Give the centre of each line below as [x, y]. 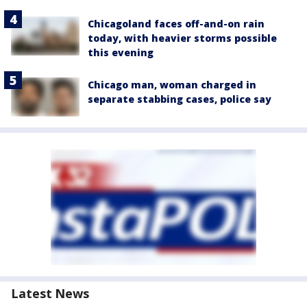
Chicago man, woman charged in [172, 85]
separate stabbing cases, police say [180, 99]
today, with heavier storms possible [182, 38]
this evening [121, 53]
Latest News [50, 293]
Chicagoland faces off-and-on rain [176, 24]
